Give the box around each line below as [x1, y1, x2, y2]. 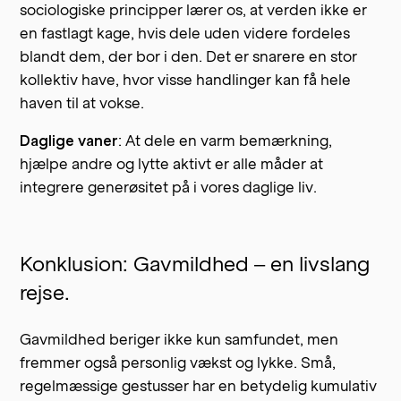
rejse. [20, 281, 71, 306]
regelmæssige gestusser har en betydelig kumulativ [20, 377, 378, 396]
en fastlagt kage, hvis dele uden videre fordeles [20, 24, 351, 43]
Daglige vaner [20, 132, 119, 150]
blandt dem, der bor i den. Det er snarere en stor [20, 47, 358, 66]
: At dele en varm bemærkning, [118, 132, 333, 150]
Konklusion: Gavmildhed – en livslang [20, 252, 371, 277]
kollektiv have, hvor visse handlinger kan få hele [20, 71, 352, 90]
